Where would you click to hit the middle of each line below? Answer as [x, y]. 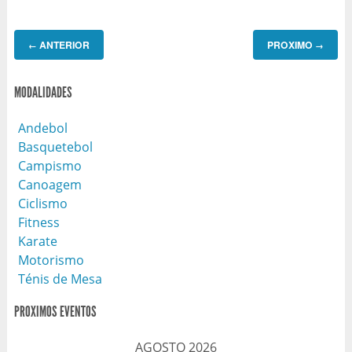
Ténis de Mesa [60, 279]
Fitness [38, 222]
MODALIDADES [43, 93]
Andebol [42, 128]
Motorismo [51, 260]
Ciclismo [42, 203]
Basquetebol [55, 147]
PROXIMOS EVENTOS [55, 312]
